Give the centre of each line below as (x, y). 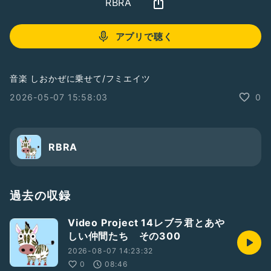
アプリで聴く (144, 36)
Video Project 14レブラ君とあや (146, 223)
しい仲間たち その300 (124, 236)
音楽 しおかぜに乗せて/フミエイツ (80, 78)
